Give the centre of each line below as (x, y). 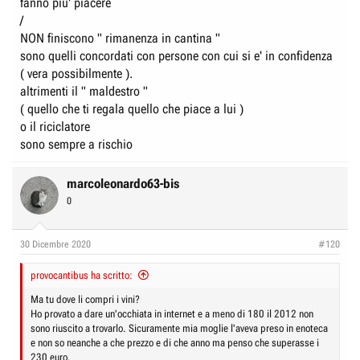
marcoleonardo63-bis (123, 183)
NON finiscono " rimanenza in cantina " (120, 38)
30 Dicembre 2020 (55, 244)
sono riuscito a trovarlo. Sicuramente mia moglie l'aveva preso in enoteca (179, 328)
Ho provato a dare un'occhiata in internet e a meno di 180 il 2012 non (172, 313)
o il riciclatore (55, 126)
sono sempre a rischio (76, 144)
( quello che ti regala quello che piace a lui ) (132, 108)
